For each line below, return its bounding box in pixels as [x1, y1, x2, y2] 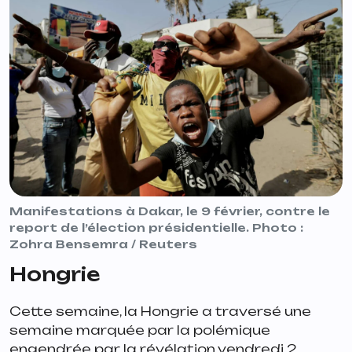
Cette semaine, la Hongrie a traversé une [9, 302, 311, 319]
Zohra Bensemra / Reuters [9, 236, 197, 251]
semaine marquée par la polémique [9, 321, 270, 338]
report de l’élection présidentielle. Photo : [9, 220, 303, 234]
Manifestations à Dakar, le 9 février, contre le [9, 203, 330, 218]
